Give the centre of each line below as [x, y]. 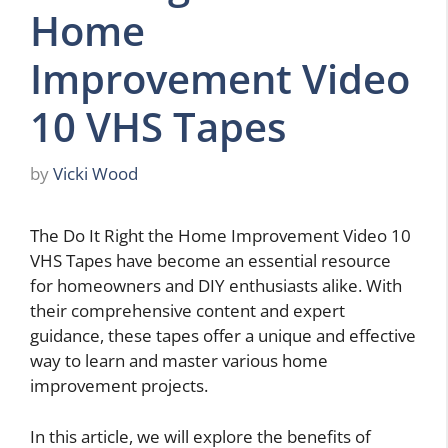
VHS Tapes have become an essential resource [210, 261]
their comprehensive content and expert [187, 311]
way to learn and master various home [179, 361]
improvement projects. [119, 386]
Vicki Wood [95, 174]
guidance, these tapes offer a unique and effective [223, 336]
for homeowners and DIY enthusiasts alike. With [216, 286]
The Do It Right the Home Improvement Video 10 [220, 236]
